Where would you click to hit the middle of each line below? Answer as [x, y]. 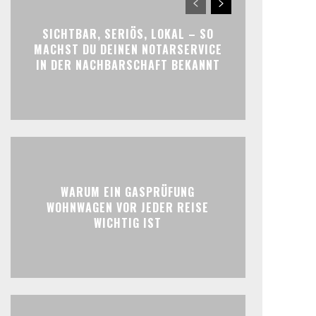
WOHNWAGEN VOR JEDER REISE [128, 208]
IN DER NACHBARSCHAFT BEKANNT [128, 65]
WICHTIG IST [128, 223]
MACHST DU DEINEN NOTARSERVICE [128, 50]
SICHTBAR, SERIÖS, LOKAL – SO [128, 34]
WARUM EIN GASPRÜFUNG [128, 192]
